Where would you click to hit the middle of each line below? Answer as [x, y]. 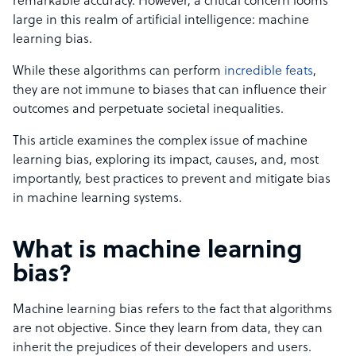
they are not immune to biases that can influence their [170, 91]
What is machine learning [157, 252]
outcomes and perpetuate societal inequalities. [150, 110]
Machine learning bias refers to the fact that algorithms [172, 310]
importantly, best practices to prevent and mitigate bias [172, 180]
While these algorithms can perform [118, 72]
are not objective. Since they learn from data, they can [168, 329]
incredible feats [269, 72]
